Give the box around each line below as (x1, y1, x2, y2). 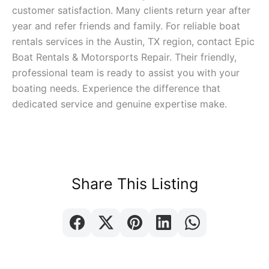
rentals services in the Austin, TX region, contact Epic (12, 35, 255, 48)
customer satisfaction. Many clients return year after (12, 4, 250, 17)
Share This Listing (71, 174, 198, 193)
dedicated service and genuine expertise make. (12, 98, 227, 110)
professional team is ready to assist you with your (12, 67, 240, 79)
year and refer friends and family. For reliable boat (12, 20, 240, 32)
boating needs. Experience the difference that (12, 82, 220, 95)
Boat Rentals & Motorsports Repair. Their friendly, (12, 51, 237, 64)
